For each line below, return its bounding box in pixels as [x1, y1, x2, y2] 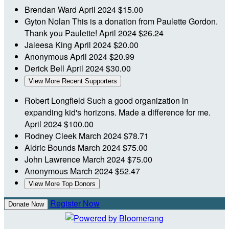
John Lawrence [25, 153, 82, 166]
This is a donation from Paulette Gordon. [72, 15, 218, 28]
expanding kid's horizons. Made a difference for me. [25, 106, 211, 119]
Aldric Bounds [25, 142, 78, 154]
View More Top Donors [29, 180, 96, 188]
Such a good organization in [87, 95, 189, 107]
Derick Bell [25, 62, 66, 75]
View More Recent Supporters [29, 77, 117, 85]
